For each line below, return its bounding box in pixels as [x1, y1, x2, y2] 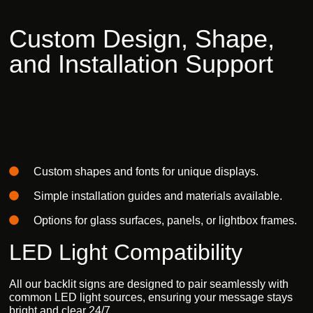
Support [185, 50, 274, 79]
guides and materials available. [124, 189, 282, 202]
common [9, 291, 55, 303]
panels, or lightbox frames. [163, 214, 297, 226]
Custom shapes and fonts [33, 165, 159, 177]
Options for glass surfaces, [33, 214, 164, 226]
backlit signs [44, 277, 106, 290]
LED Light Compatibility [9, 239, 243, 265]
